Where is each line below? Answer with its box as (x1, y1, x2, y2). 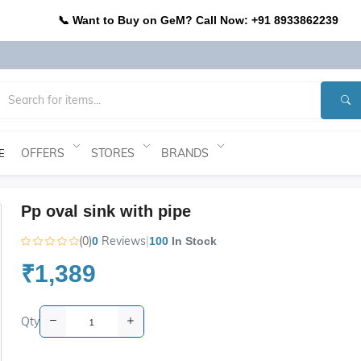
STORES (91, 145, 135, 160)
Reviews (101, 234, 146, 248)
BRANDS (161, 145, 209, 160)
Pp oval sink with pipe (20, 202, 191, 220)
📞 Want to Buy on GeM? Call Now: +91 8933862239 (58, 14, 338, 27)
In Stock (168, 234, 217, 247)
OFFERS (21, 145, 64, 160)
